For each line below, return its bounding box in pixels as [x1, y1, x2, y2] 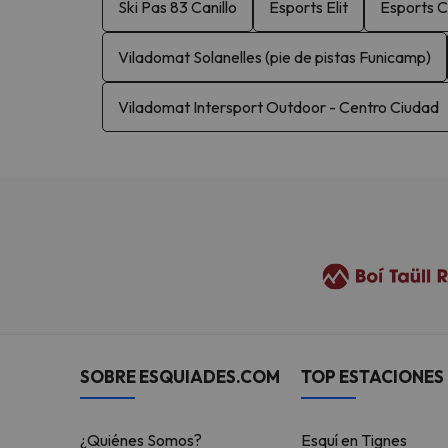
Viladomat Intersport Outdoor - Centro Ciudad [118, 96, 439, 117]
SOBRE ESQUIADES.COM [80, 366, 280, 387]
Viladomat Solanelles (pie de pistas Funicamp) [118, 46, 431, 67]
